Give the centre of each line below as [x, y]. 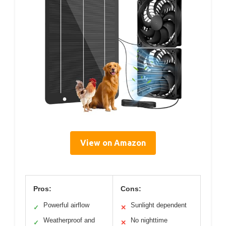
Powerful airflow [66, 205]
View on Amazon [113, 143]
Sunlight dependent [159, 205]
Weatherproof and [69, 220]
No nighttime [149, 220]
